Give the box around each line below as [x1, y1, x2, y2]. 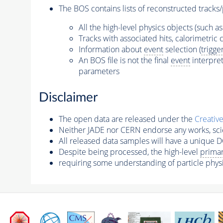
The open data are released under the [58, 113, 195, 124]
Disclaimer [38, 91, 98, 104]
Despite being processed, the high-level [58, 146, 200, 157]
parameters [78, 66, 119, 77]
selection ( [163, 44, 201, 55]
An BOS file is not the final [78, 55, 171, 66]
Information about [78, 44, 144, 55]
